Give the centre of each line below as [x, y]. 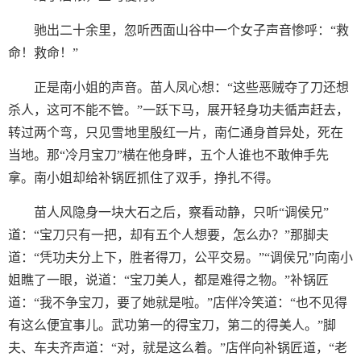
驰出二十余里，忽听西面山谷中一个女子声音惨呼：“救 [191, 30]
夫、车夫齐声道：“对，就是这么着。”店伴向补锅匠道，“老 [178, 348]
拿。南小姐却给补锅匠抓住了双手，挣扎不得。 [143, 178]
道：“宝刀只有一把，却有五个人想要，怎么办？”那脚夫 [168, 235]
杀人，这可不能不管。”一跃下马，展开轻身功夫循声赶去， [178, 110]
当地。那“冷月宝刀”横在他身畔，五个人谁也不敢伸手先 [168, 155]
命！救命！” [43, 53]
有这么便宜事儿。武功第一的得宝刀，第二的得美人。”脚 [172, 325]
